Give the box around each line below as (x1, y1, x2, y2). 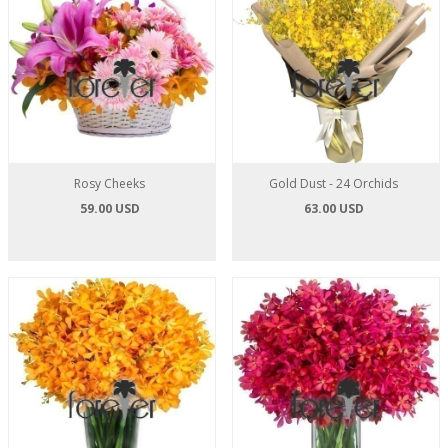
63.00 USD (303, 200, 364, 217)
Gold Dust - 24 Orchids (269, 175, 399, 192)
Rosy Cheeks (74, 175, 146, 192)
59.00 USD (79, 200, 140, 217)
